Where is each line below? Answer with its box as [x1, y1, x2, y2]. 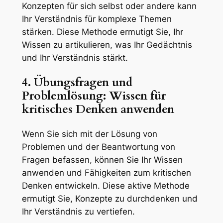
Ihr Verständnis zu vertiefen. [21, 207, 135, 217]
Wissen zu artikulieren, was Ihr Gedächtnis [21, 40, 192, 50]
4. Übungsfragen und [21, 75, 132, 91]
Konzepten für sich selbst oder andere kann [21, 1, 197, 11]
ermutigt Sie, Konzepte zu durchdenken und [21, 194, 198, 204]
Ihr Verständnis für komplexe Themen [21, 14, 172, 24]
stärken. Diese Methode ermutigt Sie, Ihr [21, 27, 183, 37]
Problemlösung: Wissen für [21, 88, 166, 104]
